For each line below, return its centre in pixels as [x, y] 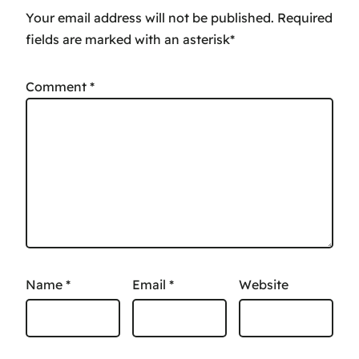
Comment [58, 87]
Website [264, 285]
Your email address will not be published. [150, 18]
